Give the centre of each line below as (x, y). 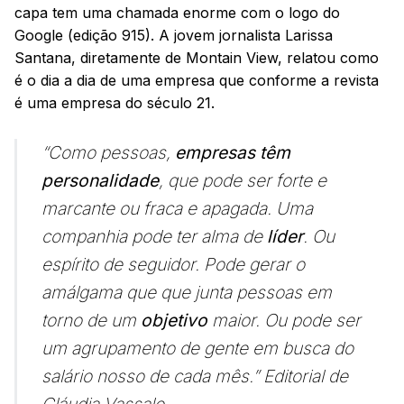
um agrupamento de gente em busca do (198, 349)
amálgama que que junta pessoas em (187, 293)
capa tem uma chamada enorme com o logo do (177, 13)
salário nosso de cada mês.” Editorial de (195, 376)
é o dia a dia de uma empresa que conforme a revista (197, 81)
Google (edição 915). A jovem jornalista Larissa (174, 36)
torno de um (92, 321)
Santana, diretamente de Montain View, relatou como (197, 58)
